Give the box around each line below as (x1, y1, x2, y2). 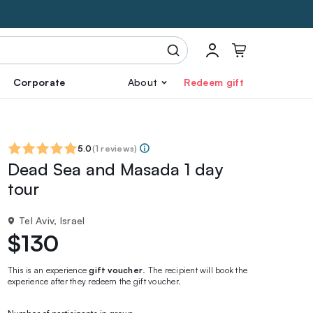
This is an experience (8, 265, 89, 275)
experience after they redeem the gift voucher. (8, 276, 182, 286)
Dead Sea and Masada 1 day (8, 159, 223, 180)
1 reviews (94, 143, 135, 154)
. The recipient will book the (143, 265, 248, 275)
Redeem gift (184, 76, 244, 88)
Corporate (13, 76, 66, 88)
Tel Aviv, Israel (19, 214, 85, 226)
